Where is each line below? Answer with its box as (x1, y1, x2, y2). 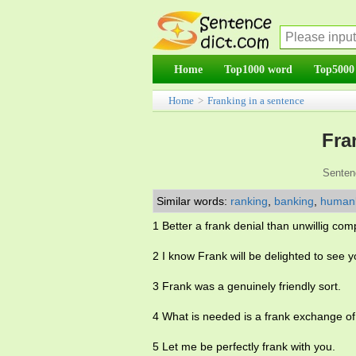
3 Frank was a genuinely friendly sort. (153, 280, 341, 292)
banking (274, 195, 314, 207)
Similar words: (157, 195, 230, 207)
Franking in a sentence (207, 95, 304, 106)
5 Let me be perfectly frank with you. (153, 340, 335, 353)
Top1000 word (224, 63, 292, 75)
